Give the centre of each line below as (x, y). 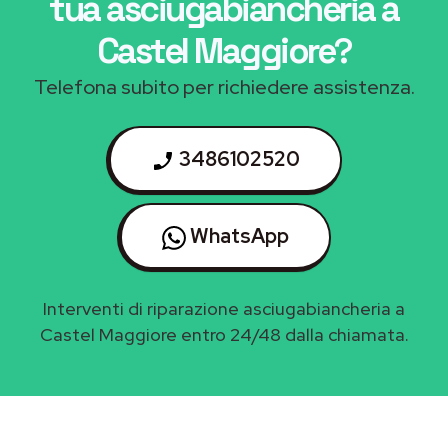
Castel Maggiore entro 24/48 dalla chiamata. (224, 334)
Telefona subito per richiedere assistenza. (224, 86)
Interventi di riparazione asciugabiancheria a (224, 308)
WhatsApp (237, 235)
